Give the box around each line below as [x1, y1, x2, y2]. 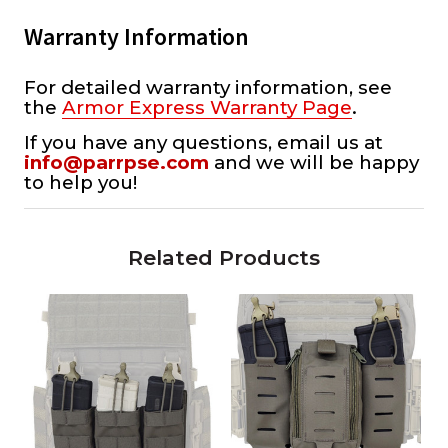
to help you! [24, 171, 137, 195]
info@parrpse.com [24, 151, 209, 175]
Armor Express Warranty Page [62, 96, 352, 120]
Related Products [128, 245, 320, 271]
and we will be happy [209, 151, 419, 175]
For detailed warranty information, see [24, 76, 392, 100]
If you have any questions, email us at [24, 131, 383, 155]
